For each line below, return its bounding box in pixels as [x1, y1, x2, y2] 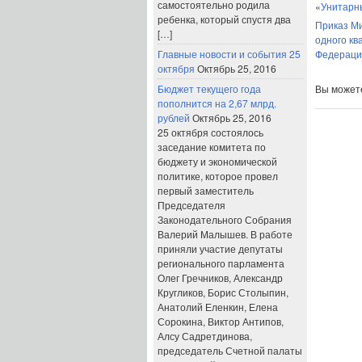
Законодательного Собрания [158, 213, 292, 226]
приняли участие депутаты [158, 242, 283, 255]
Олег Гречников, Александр [158, 271, 283, 284]
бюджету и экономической [158, 154, 277, 168]
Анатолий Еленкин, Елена [158, 300, 278, 314]
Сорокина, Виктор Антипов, [158, 314, 284, 328]
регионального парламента [158, 256, 284, 270]
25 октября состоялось [158, 125, 263, 139]
